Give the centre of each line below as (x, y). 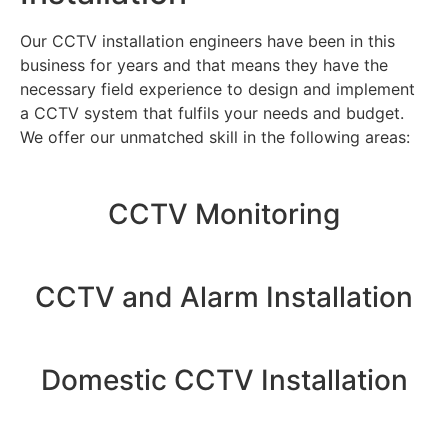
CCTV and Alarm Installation (224, 296)
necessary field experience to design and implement (217, 89)
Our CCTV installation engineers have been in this (207, 41)
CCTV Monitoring (224, 213)
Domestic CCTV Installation (224, 379)
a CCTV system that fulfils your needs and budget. (212, 113)
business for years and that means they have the (204, 65)
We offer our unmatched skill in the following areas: (215, 137)
